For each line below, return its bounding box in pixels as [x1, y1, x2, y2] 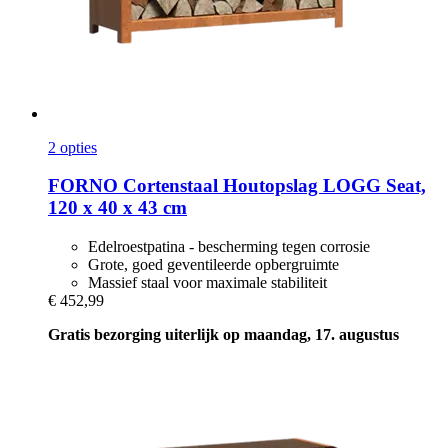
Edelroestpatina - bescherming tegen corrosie [88, 238, 370, 256]
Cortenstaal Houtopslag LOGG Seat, [118, 175, 426, 197]
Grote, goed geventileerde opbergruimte [88, 256, 339, 274]
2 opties [48, 138, 97, 156]
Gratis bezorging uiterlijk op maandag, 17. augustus [48, 326, 399, 344]
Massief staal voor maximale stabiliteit [88, 274, 327, 292]
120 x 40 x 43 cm [48, 197, 187, 219]
